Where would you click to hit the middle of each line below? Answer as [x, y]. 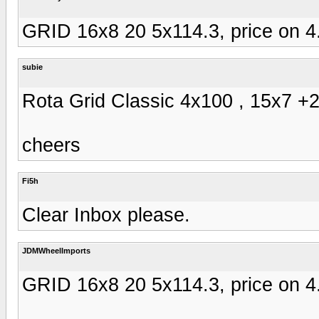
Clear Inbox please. [106, 215]
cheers [51, 145]
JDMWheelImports [56, 250]
